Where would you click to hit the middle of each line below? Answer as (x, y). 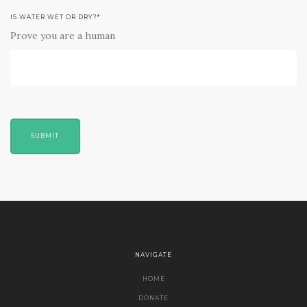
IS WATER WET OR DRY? (54, 17)
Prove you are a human (63, 36)
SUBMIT (45, 136)
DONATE (153, 298)
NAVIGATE (153, 255)
